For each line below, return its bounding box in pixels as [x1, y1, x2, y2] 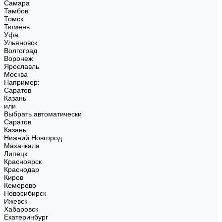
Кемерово [4, 181, 36, 189]
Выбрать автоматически [4, 110, 82, 118]
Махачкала [4, 142, 40, 150]
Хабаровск [4, 205, 38, 213]
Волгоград [4, 47, 37, 55]
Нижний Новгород [4, 134, 62, 142]
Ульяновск [4, 39, 37, 47]
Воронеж [4, 55, 33, 62]
